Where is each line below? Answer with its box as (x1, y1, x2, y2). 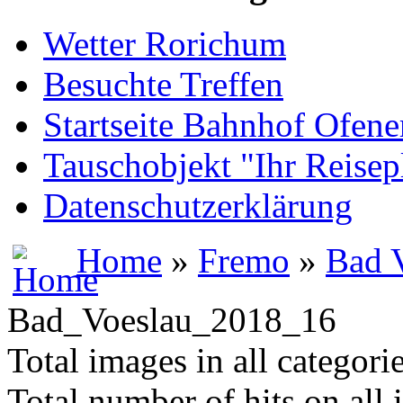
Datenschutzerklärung (43, 185, 353, 225)
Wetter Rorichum (43, 23, 286, 63)
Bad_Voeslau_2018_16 (7, 300, 336, 340)
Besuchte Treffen (43, 64, 283, 103)
